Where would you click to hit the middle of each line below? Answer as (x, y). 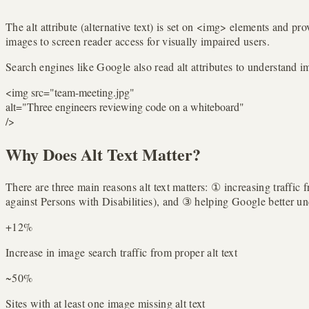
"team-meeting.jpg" (92, 92)
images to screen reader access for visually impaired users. (138, 41)
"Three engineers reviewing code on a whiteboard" (133, 106)
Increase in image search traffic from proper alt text (121, 252)
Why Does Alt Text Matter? (103, 154)
